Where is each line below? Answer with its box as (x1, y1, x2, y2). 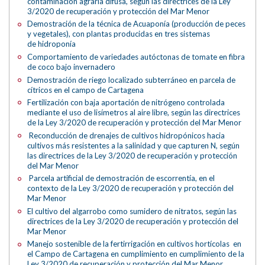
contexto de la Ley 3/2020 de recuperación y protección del (27, 183, 234, 193)
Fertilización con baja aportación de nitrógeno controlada (27, 98, 225, 108)
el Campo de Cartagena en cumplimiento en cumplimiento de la (27, 249, 245, 259)
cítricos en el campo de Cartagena (27, 85, 144, 95)
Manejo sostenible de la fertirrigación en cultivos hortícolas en (27, 239, 242, 249)
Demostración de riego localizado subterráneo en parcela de (27, 75, 236, 85)
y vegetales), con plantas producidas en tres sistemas (27, 29, 211, 39)
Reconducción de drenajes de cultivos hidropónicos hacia (27, 130, 225, 140)
